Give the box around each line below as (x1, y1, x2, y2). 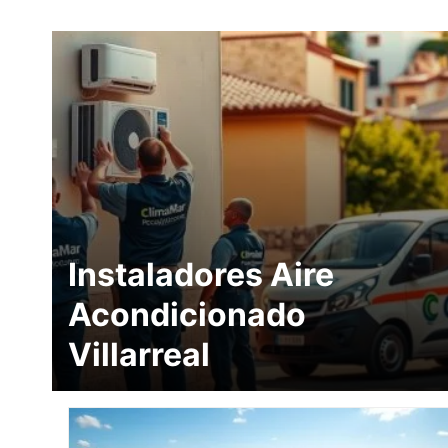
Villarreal (68, 334, 210, 374)
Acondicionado (68, 294, 306, 334)
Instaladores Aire (68, 254, 334, 294)
